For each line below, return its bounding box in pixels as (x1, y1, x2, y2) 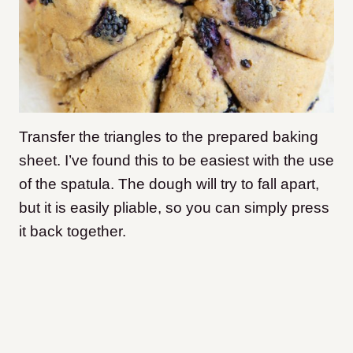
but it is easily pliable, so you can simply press (19, 199, 329, 216)
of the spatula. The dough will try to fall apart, (19, 175, 319, 192)
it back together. (19, 222, 126, 240)
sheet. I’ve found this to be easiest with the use (19, 151, 334, 169)
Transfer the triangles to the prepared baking (19, 128, 318, 145)
